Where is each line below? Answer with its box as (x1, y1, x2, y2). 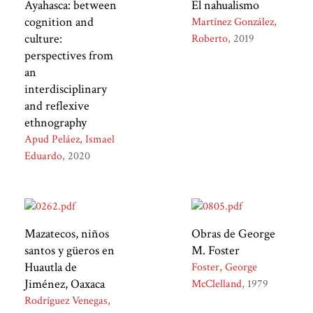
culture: (24, 31, 62, 48)
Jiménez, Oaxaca (24, 275, 105, 292)
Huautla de (24, 259, 77, 275)
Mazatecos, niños (24, 225, 109, 242)
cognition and (24, 14, 94, 31)
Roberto (191, 31, 228, 47)
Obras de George (191, 225, 276, 242)
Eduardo (24, 149, 62, 164)
